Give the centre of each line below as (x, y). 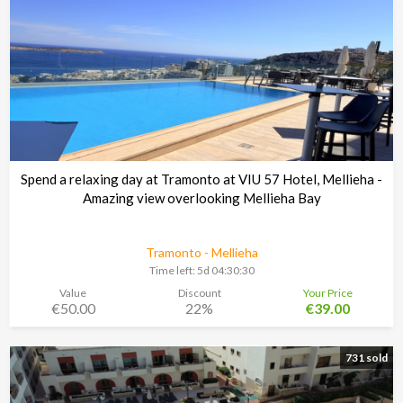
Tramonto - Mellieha (201, 253)
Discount (199, 292)
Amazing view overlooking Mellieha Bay (201, 198)
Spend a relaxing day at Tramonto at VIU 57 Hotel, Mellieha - (201, 179)
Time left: (173, 271)
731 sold (367, 357)
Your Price (328, 292)
